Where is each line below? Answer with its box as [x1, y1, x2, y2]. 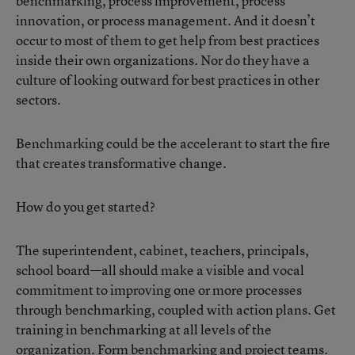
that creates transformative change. [16, 154, 227, 172]
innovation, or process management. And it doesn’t [16, 11, 315, 29]
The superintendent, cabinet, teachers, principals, [16, 241, 309, 259]
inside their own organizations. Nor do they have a [16, 51, 310, 69]
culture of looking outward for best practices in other [16, 71, 319, 89]
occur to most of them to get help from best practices [16, 31, 319, 49]
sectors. [16, 90, 61, 109]
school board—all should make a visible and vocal [16, 261, 304, 279]
